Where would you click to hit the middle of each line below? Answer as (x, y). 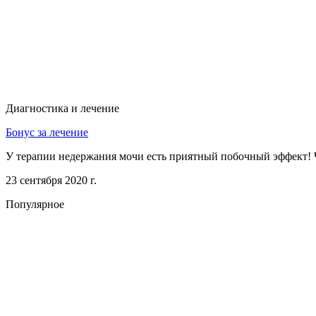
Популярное (35, 205)
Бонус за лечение (47, 133)
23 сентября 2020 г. (51, 181)
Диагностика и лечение (62, 109)
